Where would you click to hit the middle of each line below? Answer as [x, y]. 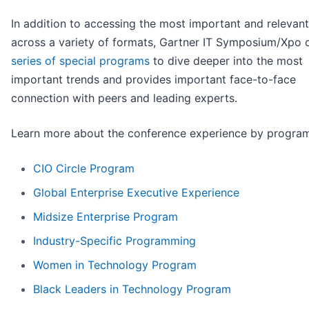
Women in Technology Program [115, 265]
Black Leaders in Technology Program [132, 289]
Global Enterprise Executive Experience [136, 193]
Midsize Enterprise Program [106, 217]
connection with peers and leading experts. [124, 98]
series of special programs [80, 61]
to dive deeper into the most [226, 61]
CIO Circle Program [84, 169]
